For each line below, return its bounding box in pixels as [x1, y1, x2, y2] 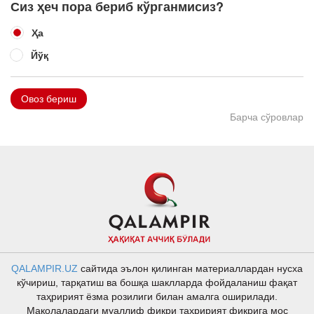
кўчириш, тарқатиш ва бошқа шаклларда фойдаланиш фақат [17, 277, 297, 288]
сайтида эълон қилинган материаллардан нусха [78, 263, 303, 274]
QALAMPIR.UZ [11, 263, 78, 274]
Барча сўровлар [230, 111, 303, 123]
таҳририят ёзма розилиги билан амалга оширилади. [36, 291, 278, 302]
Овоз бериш [21, 93, 76, 104]
